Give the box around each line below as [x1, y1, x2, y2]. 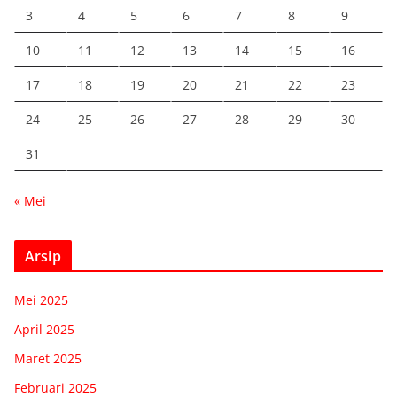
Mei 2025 [14, 291, 68, 308]
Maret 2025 [14, 349, 82, 367]
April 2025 [14, 320, 74, 338]
